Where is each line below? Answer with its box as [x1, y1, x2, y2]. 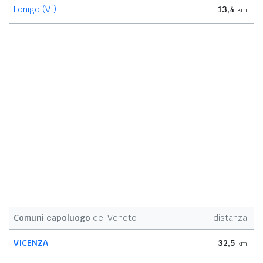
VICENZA [14, 237, 48, 248]
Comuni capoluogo [14, 212, 90, 223]
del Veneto [90, 212, 137, 223]
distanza [213, 212, 247, 223]
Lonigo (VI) [14, 4, 56, 15]
